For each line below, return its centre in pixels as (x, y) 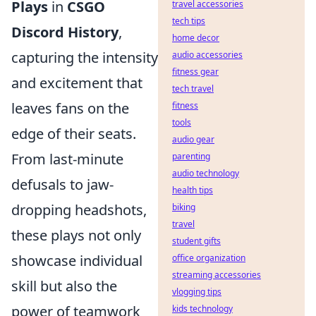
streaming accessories (217, 275)
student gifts (196, 241)
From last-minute (67, 159)
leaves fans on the (70, 108)
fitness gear (195, 72)
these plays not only (76, 235)
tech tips (189, 21)
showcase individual (77, 261)
